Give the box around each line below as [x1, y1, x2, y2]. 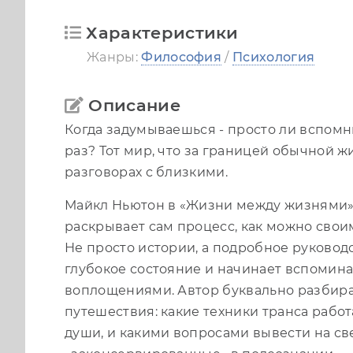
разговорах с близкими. [65, 164, 229, 180]
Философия [141, 49, 222, 65]
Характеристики [86, 22, 239, 43]
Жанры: [87, 49, 142, 65]
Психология [232, 49, 315, 65]
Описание [88, 95, 180, 115]
